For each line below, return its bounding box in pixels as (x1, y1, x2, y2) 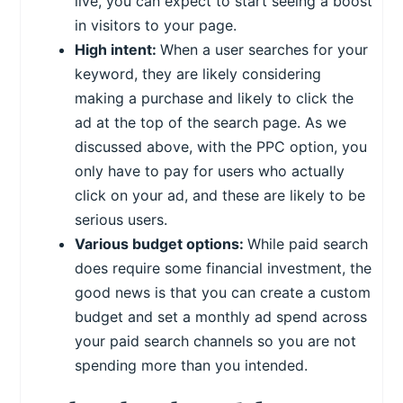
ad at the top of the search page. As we (75, 113, 347, 132)
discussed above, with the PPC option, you (75, 138, 368, 157)
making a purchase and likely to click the (75, 89, 354, 108)
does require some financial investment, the (75, 259, 372, 278)
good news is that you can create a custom (75, 283, 372, 302)
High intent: (75, 40, 161, 59)
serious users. (75, 210, 168, 229)
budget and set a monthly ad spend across (75, 308, 368, 327)
